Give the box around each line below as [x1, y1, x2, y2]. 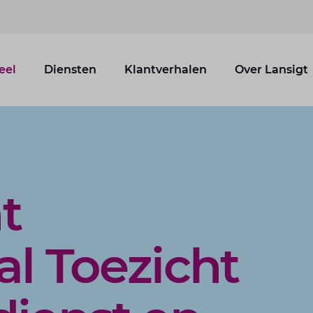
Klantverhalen [124, 63, 207, 76]
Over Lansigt [234, 63, 308, 76]
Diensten [43, 63, 96, 76]
